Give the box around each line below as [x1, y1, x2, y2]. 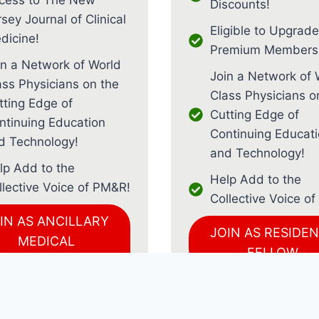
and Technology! [210, 145, 305, 160]
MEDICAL [17, 233, 75, 249]
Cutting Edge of [210, 107, 299, 122]
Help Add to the [210, 172, 301, 187]
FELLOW [247, 244, 299, 260]
